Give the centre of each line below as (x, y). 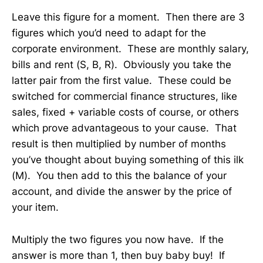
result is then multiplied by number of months (119, 144)
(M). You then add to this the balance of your (119, 176)
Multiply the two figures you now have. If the (118, 239)
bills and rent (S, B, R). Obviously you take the (122, 65)
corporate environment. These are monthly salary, (130, 49)
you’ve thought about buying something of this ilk (128, 160)
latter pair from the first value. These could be (122, 81)
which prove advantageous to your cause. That (124, 128)
